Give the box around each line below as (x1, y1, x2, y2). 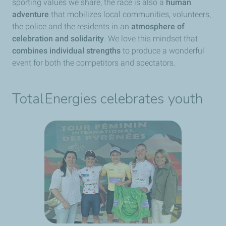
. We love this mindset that (104, 34, 198, 43)
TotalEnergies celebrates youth (12, 89, 203, 108)
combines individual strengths (12, 46, 121, 55)
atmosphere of (131, 22, 185, 31)
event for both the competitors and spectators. (12, 58, 176, 68)
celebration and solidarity (12, 34, 104, 43)
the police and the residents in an (12, 22, 131, 31)
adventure (12, 10, 49, 19)
